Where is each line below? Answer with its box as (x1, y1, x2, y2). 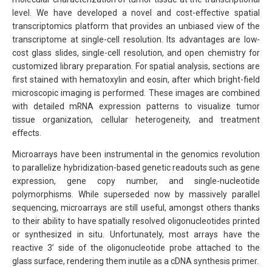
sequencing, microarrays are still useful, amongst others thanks (12, 203, 260, 213)
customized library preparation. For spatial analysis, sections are (12, 61, 260, 71)
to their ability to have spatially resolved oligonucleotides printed (12, 216, 260, 226)
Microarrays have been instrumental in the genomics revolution (12, 149, 260, 160)
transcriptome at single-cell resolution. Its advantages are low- (12, 34, 260, 44)
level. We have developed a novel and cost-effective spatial (12, 7, 260, 18)
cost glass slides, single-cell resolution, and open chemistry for (12, 47, 260, 58)
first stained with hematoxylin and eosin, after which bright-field (12, 74, 260, 84)
